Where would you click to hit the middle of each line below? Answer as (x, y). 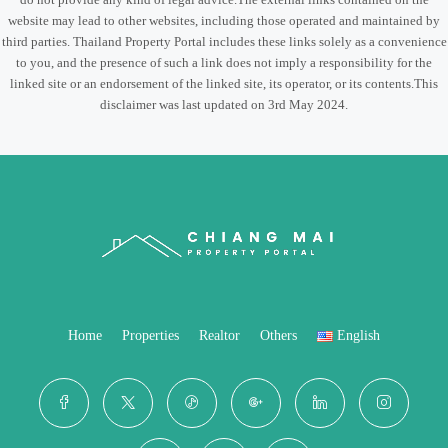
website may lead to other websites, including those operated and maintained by (224, 20)
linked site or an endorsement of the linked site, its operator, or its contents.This (224, 83)
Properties (150, 335)
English (359, 335)
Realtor (219, 335)
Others (278, 335)
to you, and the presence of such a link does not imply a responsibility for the (224, 62)
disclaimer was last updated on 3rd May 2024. (224, 104)
